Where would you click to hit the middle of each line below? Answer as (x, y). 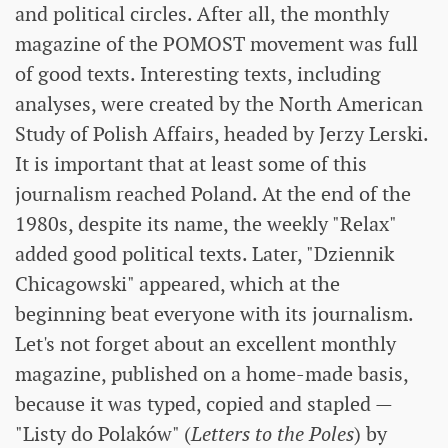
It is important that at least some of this (191, 163)
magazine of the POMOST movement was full (216, 43)
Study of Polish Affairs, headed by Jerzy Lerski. (221, 133)
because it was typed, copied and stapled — (203, 403)
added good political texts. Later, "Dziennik (204, 253)
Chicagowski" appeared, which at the (177, 283)
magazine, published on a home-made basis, (211, 373)
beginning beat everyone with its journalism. (214, 313)
